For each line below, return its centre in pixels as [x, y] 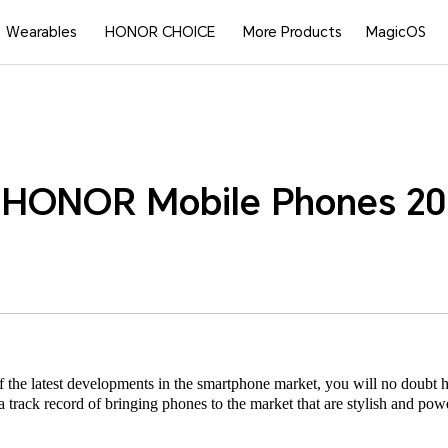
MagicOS [395, 32]
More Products [293, 32]
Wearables [42, 32]
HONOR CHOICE [160, 32]
